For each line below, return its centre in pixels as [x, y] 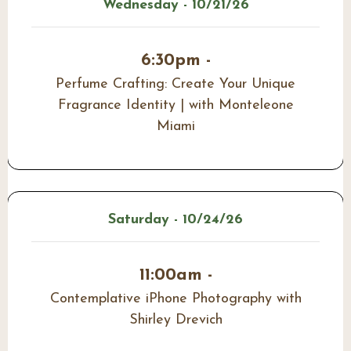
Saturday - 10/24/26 [175, 219]
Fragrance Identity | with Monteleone [175, 106]
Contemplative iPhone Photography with [175, 299]
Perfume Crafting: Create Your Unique [175, 85]
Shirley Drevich [175, 320]
